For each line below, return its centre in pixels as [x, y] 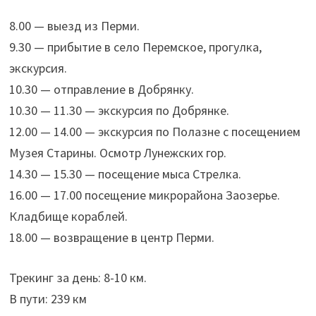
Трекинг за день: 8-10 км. [78, 278]
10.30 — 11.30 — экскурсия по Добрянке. [119, 111]
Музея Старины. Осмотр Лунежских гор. [117, 153]
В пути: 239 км [48, 299]
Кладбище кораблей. [68, 217]
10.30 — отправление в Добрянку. [101, 90]
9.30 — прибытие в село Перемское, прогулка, [135, 47]
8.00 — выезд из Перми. [74, 26]
